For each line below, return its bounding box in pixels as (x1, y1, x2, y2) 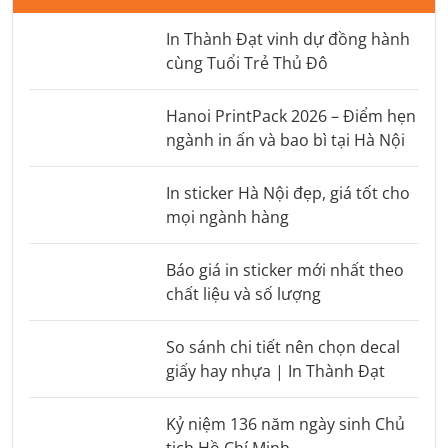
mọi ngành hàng (165, 205, 289, 228)
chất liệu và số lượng (165, 282, 321, 305)
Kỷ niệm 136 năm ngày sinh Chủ (165, 412, 405, 435)
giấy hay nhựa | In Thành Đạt (165, 359, 385, 382)
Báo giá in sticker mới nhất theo (165, 258, 404, 281)
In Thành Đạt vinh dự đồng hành (165, 27, 410, 50)
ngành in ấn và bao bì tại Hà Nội (165, 128, 405, 151)
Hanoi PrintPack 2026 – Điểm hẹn (165, 104, 416, 127)
